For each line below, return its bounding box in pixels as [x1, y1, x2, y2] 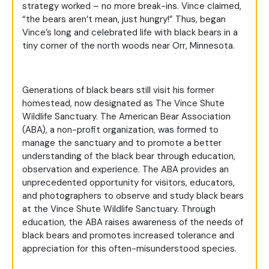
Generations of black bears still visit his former [22, 84, 214, 97]
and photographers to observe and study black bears [22, 190, 244, 202]
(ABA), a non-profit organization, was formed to [22, 124, 219, 136]
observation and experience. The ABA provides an [22, 163, 229, 176]
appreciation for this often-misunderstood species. [22, 243, 237, 255]
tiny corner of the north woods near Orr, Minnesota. [22, 40, 235, 52]
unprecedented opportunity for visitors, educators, [22, 177, 235, 189]
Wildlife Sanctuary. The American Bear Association [22, 110, 231, 123]
